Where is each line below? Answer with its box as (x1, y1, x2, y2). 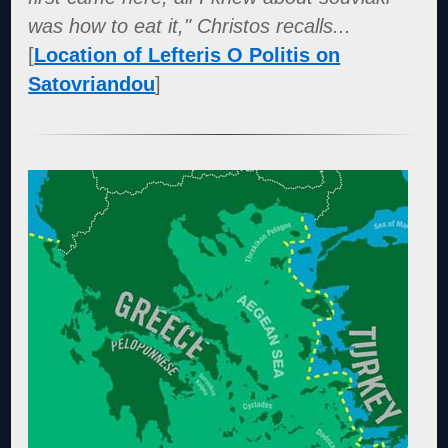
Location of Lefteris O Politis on (34, 43, 341, 66)
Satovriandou (28, 72, 156, 95)
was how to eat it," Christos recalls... (28, 14, 352, 37)
